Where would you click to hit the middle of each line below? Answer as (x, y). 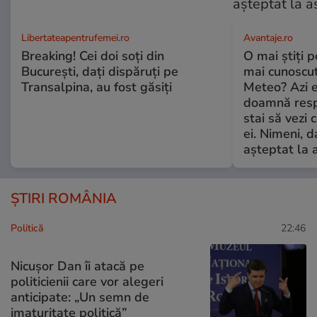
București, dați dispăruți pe (100, 71)
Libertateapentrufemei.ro (75, 38)
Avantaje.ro (268, 38)
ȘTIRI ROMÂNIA (64, 198)
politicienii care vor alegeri (87, 282)
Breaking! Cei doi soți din (93, 56)
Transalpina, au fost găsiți (97, 87)
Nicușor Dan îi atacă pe (77, 266)
